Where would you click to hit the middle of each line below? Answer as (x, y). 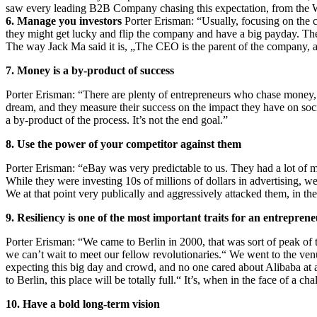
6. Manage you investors (64, 21)
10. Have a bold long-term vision (83, 304)
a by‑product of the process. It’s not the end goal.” (117, 120)
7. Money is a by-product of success (90, 70)
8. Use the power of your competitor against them (123, 144)
